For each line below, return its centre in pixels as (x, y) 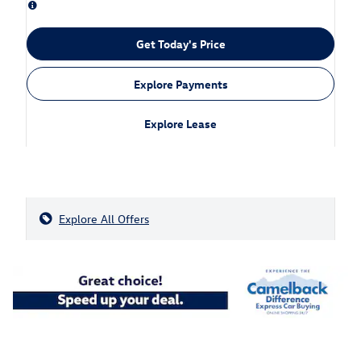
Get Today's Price (180, 44)
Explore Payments (180, 84)
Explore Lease (180, 124)
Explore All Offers (104, 219)
